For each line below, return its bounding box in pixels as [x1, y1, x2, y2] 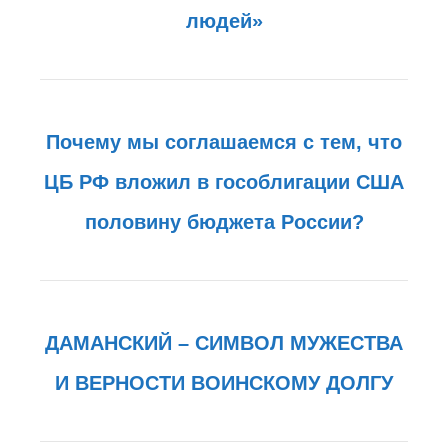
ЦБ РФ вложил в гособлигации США [44, 170, 404, 193]
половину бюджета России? [84, 210, 364, 233]
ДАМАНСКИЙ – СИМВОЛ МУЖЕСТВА [45, 331, 403, 354]
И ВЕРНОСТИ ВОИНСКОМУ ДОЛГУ [55, 371, 393, 394]
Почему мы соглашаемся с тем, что [46, 130, 402, 153]
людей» [185, 9, 263, 32]
